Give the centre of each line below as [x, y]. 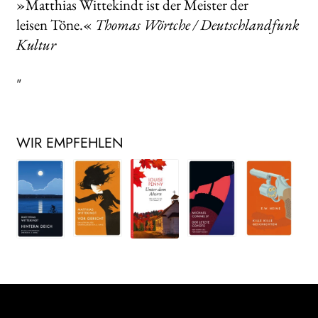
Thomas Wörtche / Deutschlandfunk [197, 25]
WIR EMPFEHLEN [70, 143]
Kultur [36, 45]
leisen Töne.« [55, 25]
